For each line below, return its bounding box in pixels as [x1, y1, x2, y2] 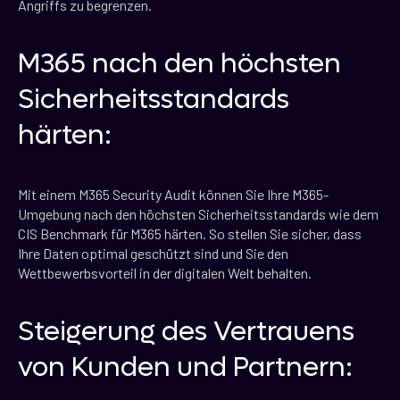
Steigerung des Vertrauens [18, 314, 354, 350]
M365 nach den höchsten [18, 46, 341, 82]
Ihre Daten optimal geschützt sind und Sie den [18, 245, 288, 262]
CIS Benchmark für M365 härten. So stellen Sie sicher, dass [18, 225, 362, 243]
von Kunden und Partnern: [18, 350, 353, 386]
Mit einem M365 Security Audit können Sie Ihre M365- [18, 186, 329, 204]
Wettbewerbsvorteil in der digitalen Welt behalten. [18, 264, 312, 282]
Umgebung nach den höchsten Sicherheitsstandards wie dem [18, 205, 379, 223]
